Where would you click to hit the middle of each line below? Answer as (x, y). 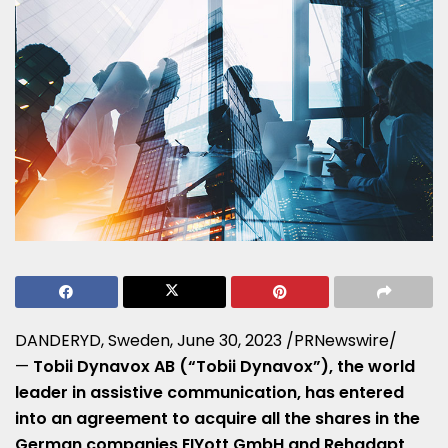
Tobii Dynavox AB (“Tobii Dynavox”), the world (224, 366)
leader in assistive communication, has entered (209, 392)
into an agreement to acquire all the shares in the (217, 418)
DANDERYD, (61, 340)
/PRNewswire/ (339, 340)
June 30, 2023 (229, 340)
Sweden (139, 340)
